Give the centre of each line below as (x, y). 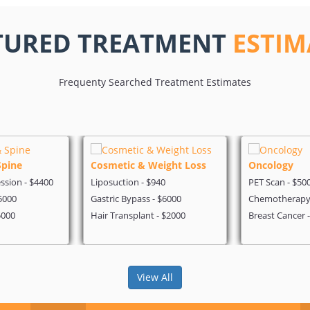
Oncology (271, 165)
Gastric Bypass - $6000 (136, 198)
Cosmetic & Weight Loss (148, 165)
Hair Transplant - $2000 (138, 215)
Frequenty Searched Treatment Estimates (155, 82)
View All (155, 277)
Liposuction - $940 (128, 182)
